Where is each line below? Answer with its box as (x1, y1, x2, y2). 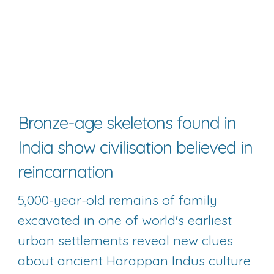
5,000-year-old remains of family (18, 191, 218, 208)
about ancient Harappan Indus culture (18, 252, 251, 268)
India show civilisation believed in (18, 136, 253, 158)
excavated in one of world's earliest (18, 212, 232, 228)
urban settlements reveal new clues (18, 232, 234, 248)
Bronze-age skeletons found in (18, 111, 237, 133)
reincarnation (18, 160, 114, 182)
